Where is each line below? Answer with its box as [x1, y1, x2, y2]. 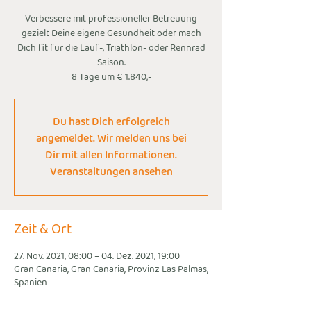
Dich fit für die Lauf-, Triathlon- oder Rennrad [17, 40, 205, 56]
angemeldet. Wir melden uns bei [35, 129, 187, 148]
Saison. [96, 55, 126, 71]
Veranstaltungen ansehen [49, 162, 173, 181]
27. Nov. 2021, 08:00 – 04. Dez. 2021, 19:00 [14, 249, 180, 264]
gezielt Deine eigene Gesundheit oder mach [21, 26, 201, 42]
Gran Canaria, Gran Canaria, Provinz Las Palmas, [14, 262, 208, 278]
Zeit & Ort [14, 218, 72, 242]
